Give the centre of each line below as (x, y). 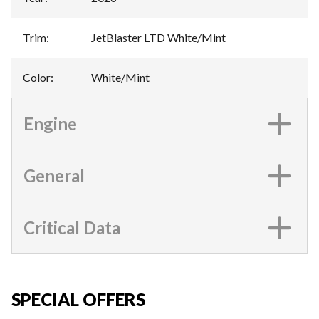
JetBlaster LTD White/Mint (158, 37)
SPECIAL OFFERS (78, 299)
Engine (50, 123)
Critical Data (72, 227)
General (54, 175)
